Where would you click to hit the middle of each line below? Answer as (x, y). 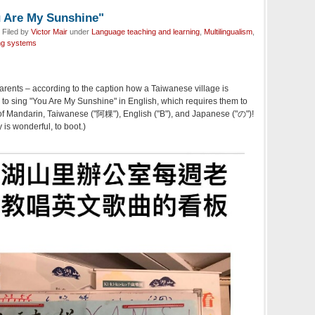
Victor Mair (49, 31)
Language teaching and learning (146, 31)
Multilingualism (228, 31)
